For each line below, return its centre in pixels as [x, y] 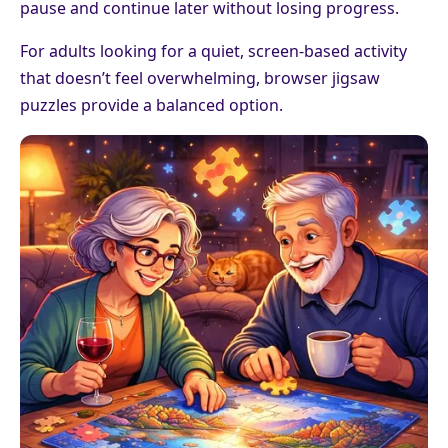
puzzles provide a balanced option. [151, 104]
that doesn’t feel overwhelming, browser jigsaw [200, 77]
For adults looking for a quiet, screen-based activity [213, 50]
